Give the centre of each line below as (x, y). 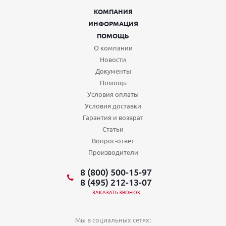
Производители (113, 152)
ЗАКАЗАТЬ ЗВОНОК (116, 192)
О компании (113, 48)
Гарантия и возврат (113, 118)
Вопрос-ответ (113, 141)
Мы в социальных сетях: (113, 220)
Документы (113, 71)
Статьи (113, 129)
